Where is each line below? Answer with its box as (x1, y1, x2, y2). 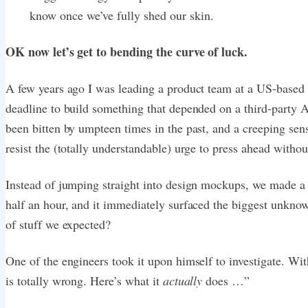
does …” (202, 272, 250, 289)
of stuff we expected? (5, 216, 111, 233)
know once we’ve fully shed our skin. (30, 7, 214, 24)
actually (162, 272, 203, 289)
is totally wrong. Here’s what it (5, 272, 163, 289)
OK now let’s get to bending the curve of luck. (5, 43, 248, 61)
